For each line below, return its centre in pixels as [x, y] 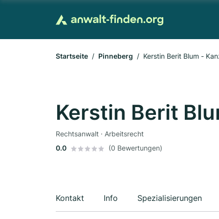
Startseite [72, 56]
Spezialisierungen [170, 198]
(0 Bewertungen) [135, 148]
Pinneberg [116, 56]
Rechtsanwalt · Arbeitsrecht [100, 134]
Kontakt [70, 198]
